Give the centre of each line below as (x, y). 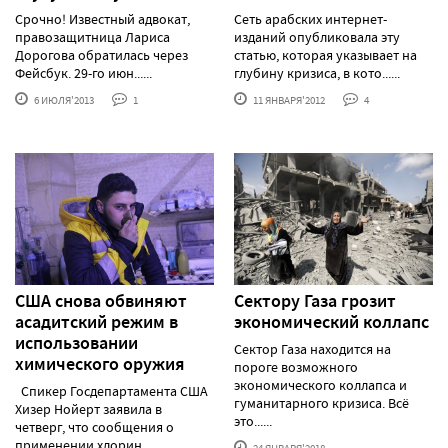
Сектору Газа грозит (315, 301)
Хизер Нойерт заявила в (88, 409)
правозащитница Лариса (92, 36)
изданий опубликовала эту (317, 36)
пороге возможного (296, 367)
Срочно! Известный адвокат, (102, 18)
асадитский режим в (96, 322)
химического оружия (100, 364)
